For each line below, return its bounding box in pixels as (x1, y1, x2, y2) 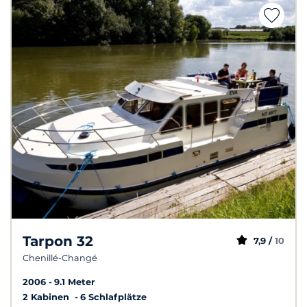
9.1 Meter (54, 276, 95, 287)
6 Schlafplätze (80, 291, 147, 302)
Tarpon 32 (23, 232, 93, 249)
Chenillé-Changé (23, 252, 97, 263)
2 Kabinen (23, 291, 72, 302)
